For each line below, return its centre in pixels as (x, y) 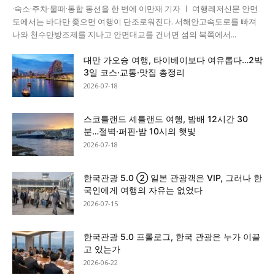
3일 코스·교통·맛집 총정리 (134, 72)
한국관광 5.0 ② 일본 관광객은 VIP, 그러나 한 (173, 177)
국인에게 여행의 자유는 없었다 (143, 190)
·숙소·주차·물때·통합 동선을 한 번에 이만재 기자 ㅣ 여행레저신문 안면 (135, 8)
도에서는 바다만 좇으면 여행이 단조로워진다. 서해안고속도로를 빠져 (134, 21)
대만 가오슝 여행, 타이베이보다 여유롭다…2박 (173, 60)
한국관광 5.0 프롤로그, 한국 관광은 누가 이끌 (172, 236)
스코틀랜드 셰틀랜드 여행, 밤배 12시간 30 (166, 118)
